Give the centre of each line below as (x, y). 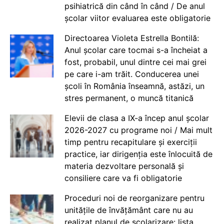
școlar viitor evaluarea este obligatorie (137, 18)
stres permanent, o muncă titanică (129, 98)
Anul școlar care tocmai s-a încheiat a (136, 50)
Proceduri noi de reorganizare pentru (134, 198)
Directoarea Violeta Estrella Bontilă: (131, 38)
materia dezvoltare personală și (124, 166)
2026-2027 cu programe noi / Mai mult (138, 130)
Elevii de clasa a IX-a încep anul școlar (136, 118)
